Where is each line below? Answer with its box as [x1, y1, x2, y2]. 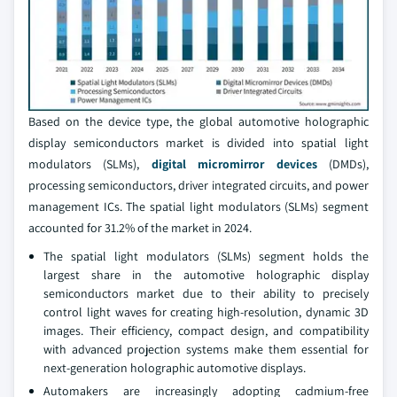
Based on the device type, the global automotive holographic [28, 113, 369, 129]
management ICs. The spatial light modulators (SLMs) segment [28, 198, 369, 214]
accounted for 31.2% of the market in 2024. [28, 220, 252, 236]
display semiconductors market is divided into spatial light [28, 135, 369, 151]
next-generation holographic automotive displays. [43, 360, 306, 376]
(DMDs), [316, 156, 370, 172]
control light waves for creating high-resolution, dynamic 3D [43, 304, 369, 320]
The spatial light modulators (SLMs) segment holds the [43, 248, 369, 264]
